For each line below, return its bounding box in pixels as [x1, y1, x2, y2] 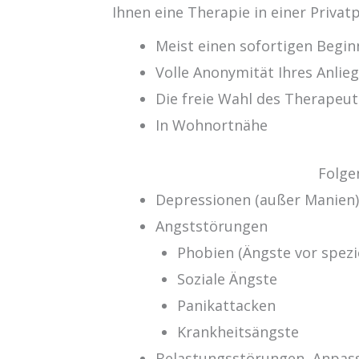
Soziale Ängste [177, 268, 278, 288]
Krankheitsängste [177, 321, 300, 341]
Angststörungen [155, 216, 268, 236]
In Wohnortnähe [155, 115, 268, 135]
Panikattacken [177, 295, 276, 315]
